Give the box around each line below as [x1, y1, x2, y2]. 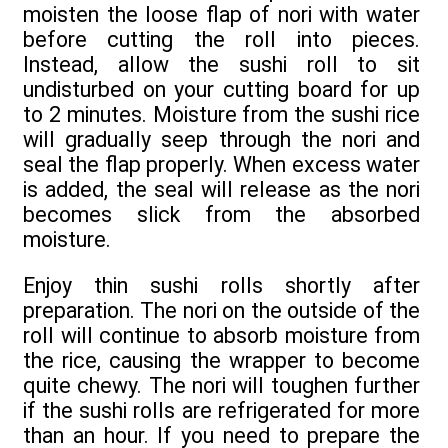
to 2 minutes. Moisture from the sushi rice [23, 101, 420, 127]
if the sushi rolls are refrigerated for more [23, 398, 420, 423]
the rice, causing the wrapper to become [23, 348, 420, 373]
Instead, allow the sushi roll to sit [23, 51, 420, 77]
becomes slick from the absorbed [23, 201, 420, 227]
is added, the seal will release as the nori [23, 176, 420, 202]
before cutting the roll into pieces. [23, 26, 420, 52]
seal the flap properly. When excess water [23, 151, 420, 177]
